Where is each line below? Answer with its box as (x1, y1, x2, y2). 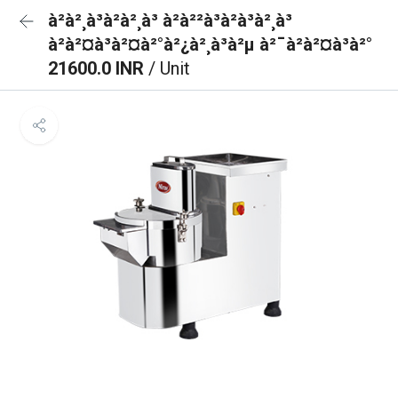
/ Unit (148, 58, 190, 79)
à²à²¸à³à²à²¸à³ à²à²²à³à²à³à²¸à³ (48, 10, 292, 31)
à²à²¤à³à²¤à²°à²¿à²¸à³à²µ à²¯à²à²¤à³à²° (48, 34, 372, 55)
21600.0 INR (48, 58, 148, 79)
